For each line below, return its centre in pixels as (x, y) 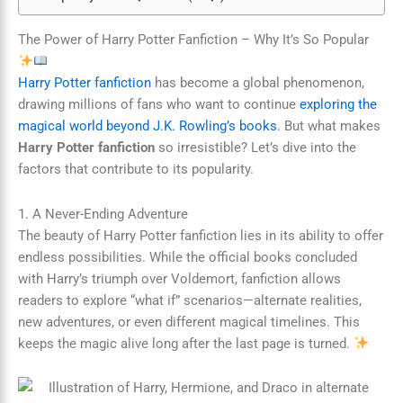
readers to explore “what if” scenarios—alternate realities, (190, 300)
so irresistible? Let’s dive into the (255, 148)
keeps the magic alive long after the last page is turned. (186, 343)
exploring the (338, 105)
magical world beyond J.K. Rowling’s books (148, 126)
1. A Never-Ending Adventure (103, 214)
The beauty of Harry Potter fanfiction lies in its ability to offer (201, 235)
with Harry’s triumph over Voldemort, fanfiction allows (179, 278)
